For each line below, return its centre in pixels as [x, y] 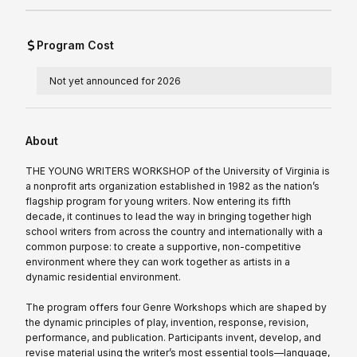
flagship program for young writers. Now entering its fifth [158, 202]
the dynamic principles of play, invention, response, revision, [167, 323]
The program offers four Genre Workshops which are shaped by [176, 308]
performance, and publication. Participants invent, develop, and [173, 338]
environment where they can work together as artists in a [158, 262]
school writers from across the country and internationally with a [174, 232]
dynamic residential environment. [103, 277]
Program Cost [75, 45]
